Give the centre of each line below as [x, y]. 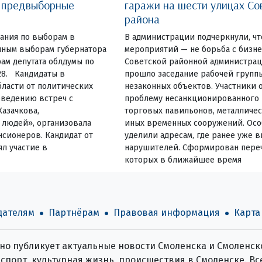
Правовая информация [166, 212]
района [142, 19]
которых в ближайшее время [183, 160]
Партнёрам [74, 212]
